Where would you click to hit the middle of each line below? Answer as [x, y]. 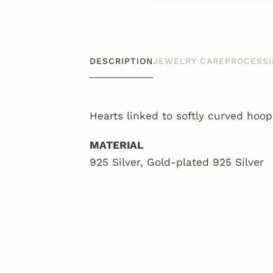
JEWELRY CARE [189, 61]
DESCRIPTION [121, 61]
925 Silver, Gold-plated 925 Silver [177, 162]
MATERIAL [116, 145]
